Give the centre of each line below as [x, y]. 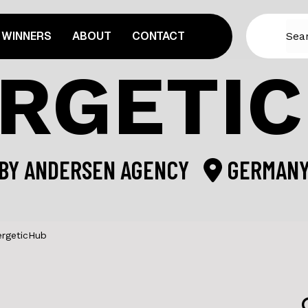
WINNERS [27, 36]
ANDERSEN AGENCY [109, 169]
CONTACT [159, 36]
